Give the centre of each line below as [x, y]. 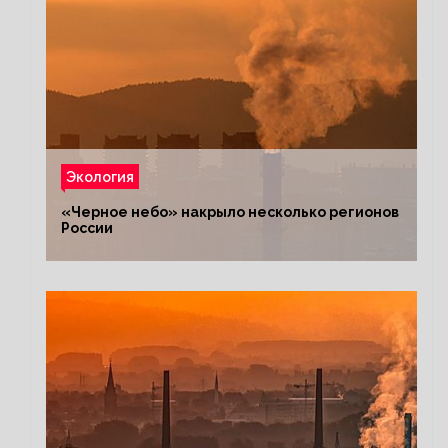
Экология [100, 176]
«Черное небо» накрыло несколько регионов [230, 211]
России [87, 227]
